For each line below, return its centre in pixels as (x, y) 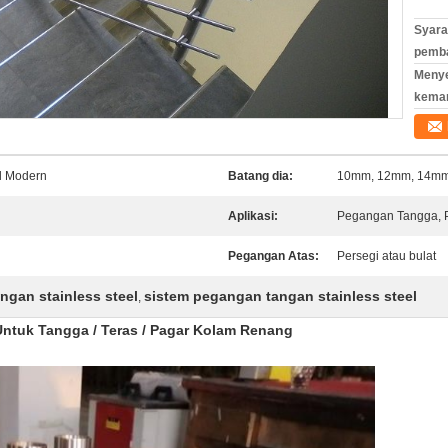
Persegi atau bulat (386, 256)
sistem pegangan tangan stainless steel (280, 296)
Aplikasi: (253, 216)
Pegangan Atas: (273, 256)
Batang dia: (260, 176)
